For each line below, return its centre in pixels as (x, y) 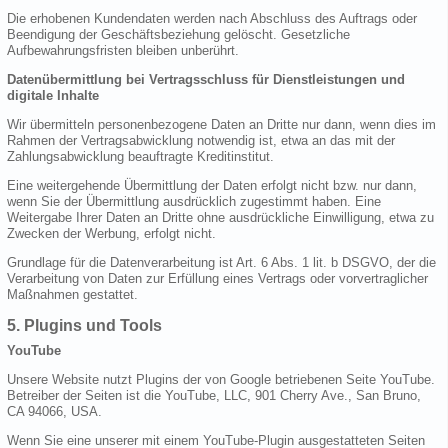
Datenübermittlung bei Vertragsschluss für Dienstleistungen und (206, 80)
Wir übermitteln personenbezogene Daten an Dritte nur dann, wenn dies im (221, 125)
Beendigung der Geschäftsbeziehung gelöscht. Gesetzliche (178, 35)
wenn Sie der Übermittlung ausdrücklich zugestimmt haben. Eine (194, 202)
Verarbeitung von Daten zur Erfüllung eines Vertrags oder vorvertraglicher (217, 279)
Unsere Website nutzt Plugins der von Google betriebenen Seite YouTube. (221, 379)
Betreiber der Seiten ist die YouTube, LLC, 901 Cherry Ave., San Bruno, (214, 395)
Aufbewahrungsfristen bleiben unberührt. (123, 51)
